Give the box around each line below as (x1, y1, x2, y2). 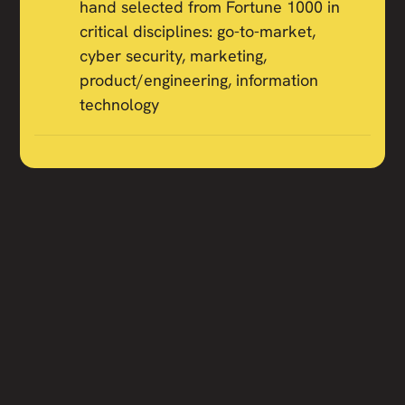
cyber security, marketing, (80, 45, 268, 67)
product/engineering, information (80, 70, 319, 91)
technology (80, 94, 160, 116)
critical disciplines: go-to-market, (80, 21, 316, 42)
